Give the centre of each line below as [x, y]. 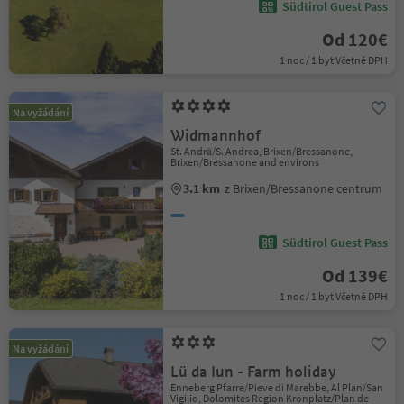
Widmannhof [216, 136]
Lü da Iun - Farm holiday [254, 372]
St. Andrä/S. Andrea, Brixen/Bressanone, [262, 151]
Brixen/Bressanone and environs [245, 162]
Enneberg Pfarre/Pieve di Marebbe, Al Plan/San [277, 387]
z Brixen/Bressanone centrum [304, 188]
